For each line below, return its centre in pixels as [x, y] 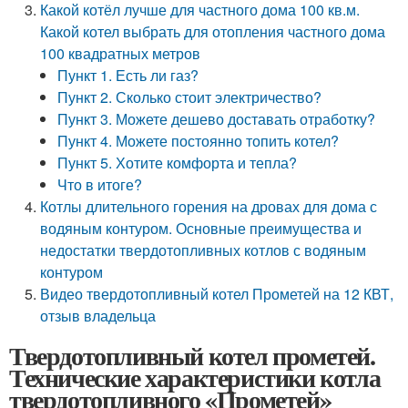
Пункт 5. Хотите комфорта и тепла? [178, 163]
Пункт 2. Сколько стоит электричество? [190, 97]
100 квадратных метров [121, 53]
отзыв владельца [98, 316]
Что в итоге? [100, 184]
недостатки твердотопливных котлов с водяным [204, 250]
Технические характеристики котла [195, 377]
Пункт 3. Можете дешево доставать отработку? [217, 119]
